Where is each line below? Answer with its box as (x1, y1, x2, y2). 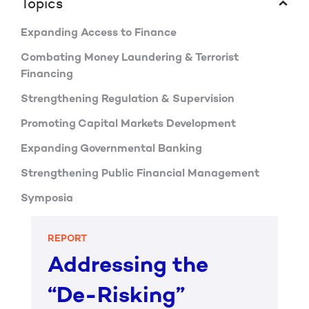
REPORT (48, 233, 87, 245)
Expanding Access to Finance (21, 27, 177, 40)
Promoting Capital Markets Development (21, 118, 236, 131)
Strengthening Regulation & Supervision (21, 93, 235, 106)
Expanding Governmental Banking (21, 143, 202, 156)
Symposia (21, 192, 73, 206)
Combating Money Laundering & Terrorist (21, 52, 239, 65)
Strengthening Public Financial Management (21, 168, 259, 181)
